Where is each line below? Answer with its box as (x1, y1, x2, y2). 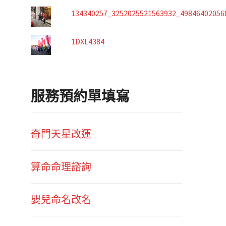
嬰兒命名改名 (31, 193, 91, 206)
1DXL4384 (71, 36, 104, 47)
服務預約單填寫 (31, 87, 130, 106)
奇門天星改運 (31, 128, 91, 141)
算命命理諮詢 (31, 160, 91, 174)
